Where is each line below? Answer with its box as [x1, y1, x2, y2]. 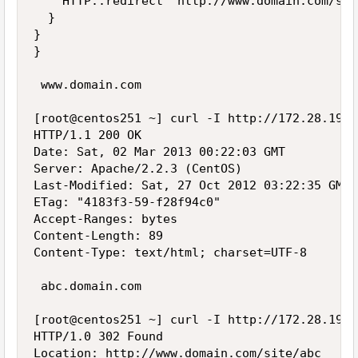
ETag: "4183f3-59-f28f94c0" [34, 195, 221, 209]
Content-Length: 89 [34, 229, 163, 243]
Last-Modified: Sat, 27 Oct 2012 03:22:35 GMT [34, 178, 350, 193]
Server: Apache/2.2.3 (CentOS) [34, 161, 242, 176]
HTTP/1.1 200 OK [34, 128, 141, 142]
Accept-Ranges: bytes [34, 212, 177, 226]
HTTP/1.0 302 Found [34, 329, 163, 344]
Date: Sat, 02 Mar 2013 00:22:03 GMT [34, 145, 285, 159]
